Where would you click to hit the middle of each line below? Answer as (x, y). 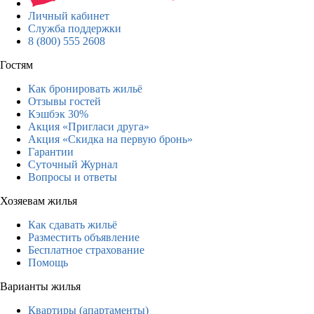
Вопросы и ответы (73, 177)
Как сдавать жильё (73, 224)
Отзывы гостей (64, 101)
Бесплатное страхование (86, 250)
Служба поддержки (75, 28)
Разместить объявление (84, 237)
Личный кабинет (69, 15)
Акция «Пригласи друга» (89, 126)
